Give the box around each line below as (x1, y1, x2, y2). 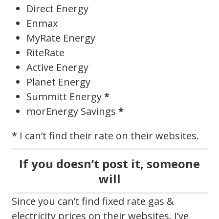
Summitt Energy (26, 89, 104, 103)
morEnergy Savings (26, 104, 118, 118)
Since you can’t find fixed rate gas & (12, 194, 174, 208)
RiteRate (26, 45, 65, 59)
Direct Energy (26, 1, 88, 15)
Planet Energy (26, 75, 90, 88)
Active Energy (26, 60, 88, 74)
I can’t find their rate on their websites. (17, 129, 199, 142)
